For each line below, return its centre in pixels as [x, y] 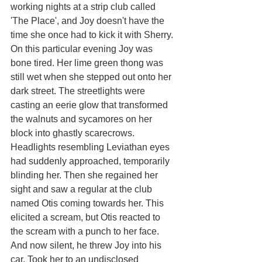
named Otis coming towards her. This [88, 203]
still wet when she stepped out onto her [92, 77]
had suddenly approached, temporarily [91, 161]
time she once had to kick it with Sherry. [93, 35]
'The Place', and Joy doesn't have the [89, 20]
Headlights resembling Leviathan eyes [91, 147]
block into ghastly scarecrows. [74, 133]
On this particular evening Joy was [83, 49]
